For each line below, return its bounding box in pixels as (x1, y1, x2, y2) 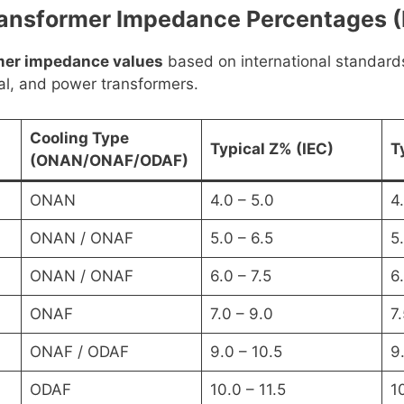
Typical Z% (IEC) (209, 139, 334, 158)
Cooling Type (29, 128, 129, 147)
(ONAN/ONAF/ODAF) (29, 151, 188, 170)
